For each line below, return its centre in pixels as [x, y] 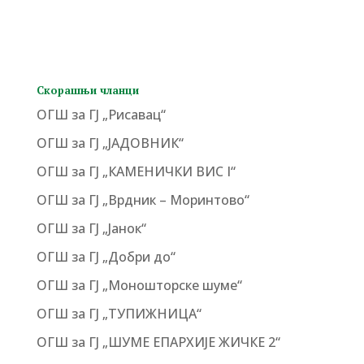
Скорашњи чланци [87, 90]
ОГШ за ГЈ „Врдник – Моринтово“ [143, 200]
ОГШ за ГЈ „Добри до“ [106, 257]
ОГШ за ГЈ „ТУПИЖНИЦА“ [119, 314]
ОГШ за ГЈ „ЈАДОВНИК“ [110, 143]
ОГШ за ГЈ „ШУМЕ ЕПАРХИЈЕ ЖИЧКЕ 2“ [158, 342]
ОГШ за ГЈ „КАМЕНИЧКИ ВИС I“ [136, 171]
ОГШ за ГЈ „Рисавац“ [101, 115]
